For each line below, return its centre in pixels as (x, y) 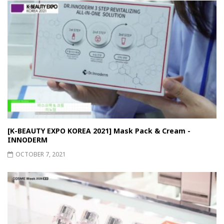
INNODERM (27, 140)
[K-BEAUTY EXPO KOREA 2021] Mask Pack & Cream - (99, 131)
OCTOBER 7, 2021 (41, 154)
